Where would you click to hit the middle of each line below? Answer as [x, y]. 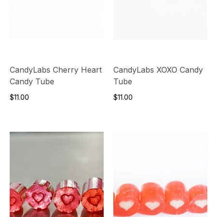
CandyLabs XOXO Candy [158, 70]
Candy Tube [32, 81]
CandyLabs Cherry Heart [56, 70]
